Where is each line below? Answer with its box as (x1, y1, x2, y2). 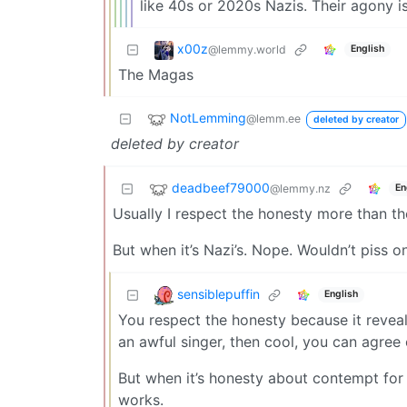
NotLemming (170, 109, 246, 125)
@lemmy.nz (270, 181, 331, 195)
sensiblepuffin (177, 285, 260, 302)
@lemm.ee (246, 111, 301, 125)
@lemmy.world (208, 42, 286, 56)
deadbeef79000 (172, 179, 270, 195)
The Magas (118, 65, 194, 84)
